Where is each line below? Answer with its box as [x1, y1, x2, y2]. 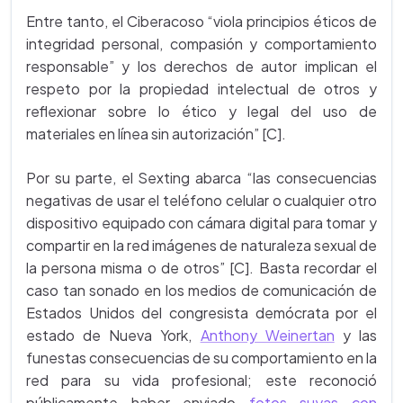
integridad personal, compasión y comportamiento [26, 34, 377, 53]
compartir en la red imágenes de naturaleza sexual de [26, 236, 377, 255]
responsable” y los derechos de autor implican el [26, 57, 377, 76]
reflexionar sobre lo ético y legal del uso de [26, 102, 377, 121]
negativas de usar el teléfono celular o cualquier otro [26, 191, 377, 210]
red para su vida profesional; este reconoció [26, 371, 377, 390]
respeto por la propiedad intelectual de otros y [26, 79, 377, 98]
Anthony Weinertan [200, 326, 335, 345]
